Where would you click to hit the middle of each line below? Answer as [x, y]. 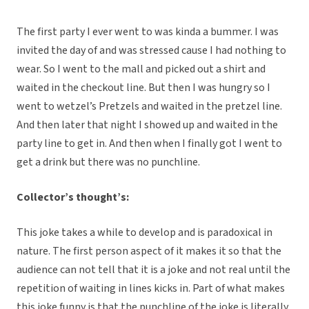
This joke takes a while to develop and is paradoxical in [144, 233]
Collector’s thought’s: [73, 198]
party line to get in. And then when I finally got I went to [149, 144]
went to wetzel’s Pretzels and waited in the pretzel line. [149, 107]
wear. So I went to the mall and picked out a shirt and [141, 69]
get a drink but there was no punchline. [108, 162]
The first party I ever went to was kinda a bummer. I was [148, 32]
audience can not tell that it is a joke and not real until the [153, 270]
